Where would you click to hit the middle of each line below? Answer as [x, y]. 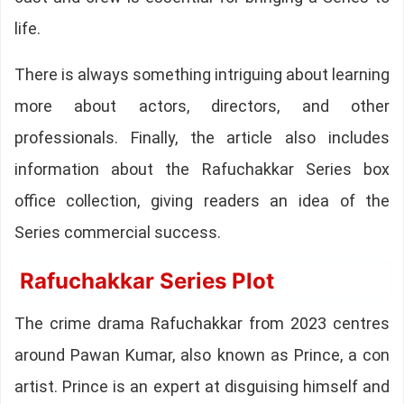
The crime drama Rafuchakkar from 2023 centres [202, 324]
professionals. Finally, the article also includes [202, 138]
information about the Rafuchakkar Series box [202, 170]
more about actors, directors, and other [202, 106]
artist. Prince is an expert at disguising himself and [202, 387]
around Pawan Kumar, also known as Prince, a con [202, 355]
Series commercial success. [117, 233]
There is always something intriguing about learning [202, 75]
